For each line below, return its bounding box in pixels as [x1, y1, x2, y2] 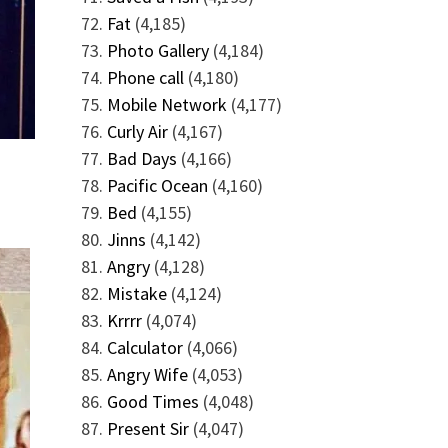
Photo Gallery [106, 39, 209, 62]
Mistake [106, 282, 167, 305]
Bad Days [106, 147, 177, 170]
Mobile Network [106, 93, 227, 116]
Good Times [106, 390, 199, 413]
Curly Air [106, 120, 168, 143]
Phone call [106, 66, 184, 89]
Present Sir [106, 417, 189, 440]
